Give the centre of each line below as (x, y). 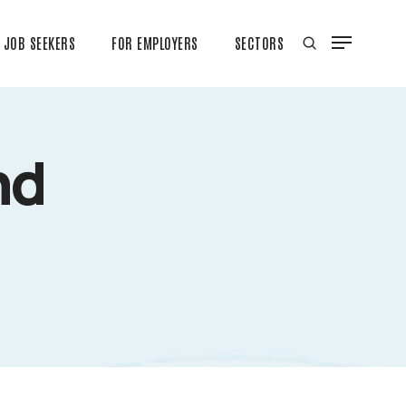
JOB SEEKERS (39, 43)
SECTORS (259, 43)
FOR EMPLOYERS (155, 43)
